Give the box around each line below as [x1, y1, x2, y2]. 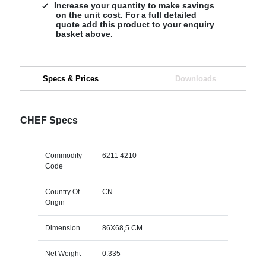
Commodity [45, 151, 82, 160]
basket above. [55, 28, 113, 39]
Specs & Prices [42, 74, 99, 83]
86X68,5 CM [102, 223, 142, 232]
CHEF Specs [20, 115, 78, 125]
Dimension [45, 223, 80, 232]
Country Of [45, 187, 80, 196]
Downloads [175, 74, 216, 83]
